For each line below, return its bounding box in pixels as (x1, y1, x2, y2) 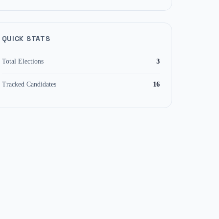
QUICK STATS (1, 34, 50, 43)
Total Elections (1, 58, 44, 65)
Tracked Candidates (1, 81, 56, 88)
